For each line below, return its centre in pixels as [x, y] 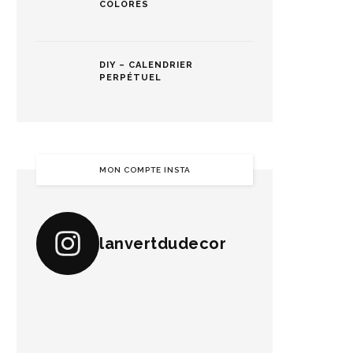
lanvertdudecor [163, 243]
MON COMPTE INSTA [145, 170]
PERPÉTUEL [130, 78]
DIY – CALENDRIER [146, 65]
